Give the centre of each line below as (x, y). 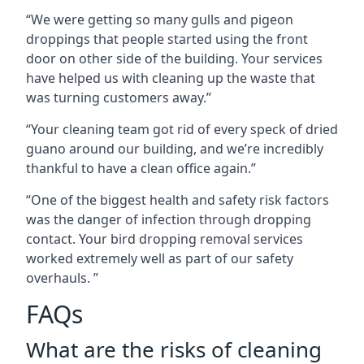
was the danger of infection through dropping (169, 219)
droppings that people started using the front (167, 39)
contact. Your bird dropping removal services (165, 239)
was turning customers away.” (119, 97)
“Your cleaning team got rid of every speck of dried (182, 129)
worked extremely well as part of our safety (160, 258)
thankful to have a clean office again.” (141, 168)
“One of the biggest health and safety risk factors (178, 200)
